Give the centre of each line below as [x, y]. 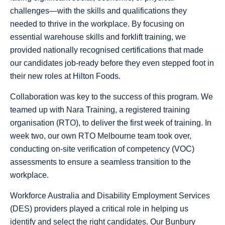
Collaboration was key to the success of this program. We [111, 96]
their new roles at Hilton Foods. [65, 76]
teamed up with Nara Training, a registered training [100, 109]
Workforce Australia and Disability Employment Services [110, 195]
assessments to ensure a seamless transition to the [100, 162]
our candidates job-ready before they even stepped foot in [112, 63]
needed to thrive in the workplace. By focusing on [97, 24]
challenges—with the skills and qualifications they [98, 11]
